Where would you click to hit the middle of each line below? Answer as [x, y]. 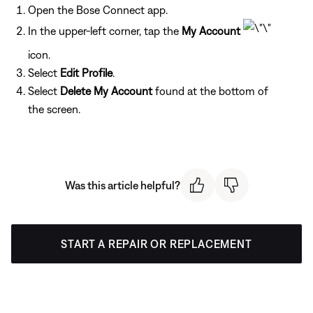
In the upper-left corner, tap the [105, 30]
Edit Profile [86, 72]
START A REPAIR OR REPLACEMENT [156, 244]
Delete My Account [106, 90]
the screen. [54, 109]
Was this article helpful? [122, 185]
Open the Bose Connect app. [98, 9]
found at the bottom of [210, 90]
